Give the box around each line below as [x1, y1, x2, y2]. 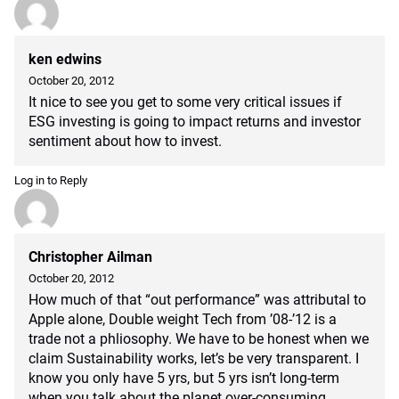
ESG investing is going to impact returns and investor [28, 113, 361, 130]
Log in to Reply [14, 174, 87, 187]
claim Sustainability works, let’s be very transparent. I [28, 350, 359, 367]
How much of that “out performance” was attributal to [28, 291, 366, 308]
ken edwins [28, 51, 102, 68]
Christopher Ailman [28, 248, 152, 265]
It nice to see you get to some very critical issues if [28, 94, 342, 110]
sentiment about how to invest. [28, 133, 222, 150]
